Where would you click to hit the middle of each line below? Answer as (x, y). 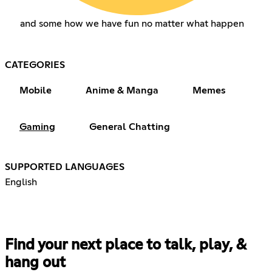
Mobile (36, 90)
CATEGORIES (35, 65)
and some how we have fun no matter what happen (132, 23)
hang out (35, 263)
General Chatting (130, 127)
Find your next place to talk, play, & (125, 245)
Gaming (37, 127)
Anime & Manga (122, 90)
